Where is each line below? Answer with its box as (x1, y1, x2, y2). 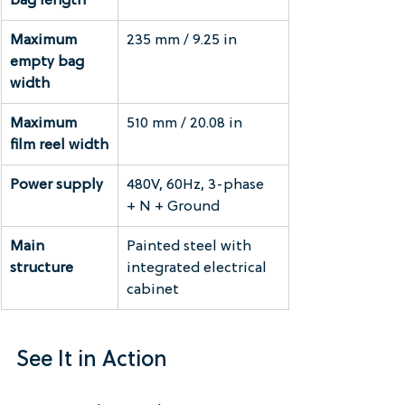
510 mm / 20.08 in (127, 115, 242, 132)
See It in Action (16, 348, 167, 372)
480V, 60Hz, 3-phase (127, 176, 268, 193)
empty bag (10, 53, 88, 71)
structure (10, 259, 73, 277)
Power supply (10, 176, 103, 193)
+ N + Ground (127, 198, 220, 215)
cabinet (127, 281, 179, 298)
